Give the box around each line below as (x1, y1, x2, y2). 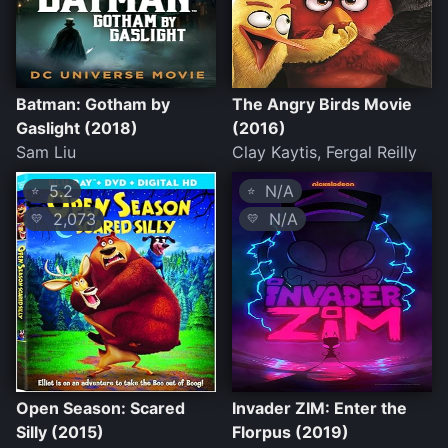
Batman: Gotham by (16, 94, 170, 115)
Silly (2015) (16, 422, 104, 443)
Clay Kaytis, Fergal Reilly (232, 142, 417, 163)
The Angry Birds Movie (232, 94, 412, 115)
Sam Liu (16, 142, 76, 163)
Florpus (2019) (232, 422, 349, 443)
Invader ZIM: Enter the (232, 398, 407, 419)
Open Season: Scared (16, 398, 185, 419)
